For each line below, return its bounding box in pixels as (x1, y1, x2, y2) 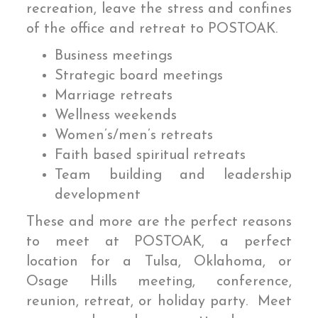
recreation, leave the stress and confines (26, 2, 292, 17)
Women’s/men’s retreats (55, 128, 214, 143)
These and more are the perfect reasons (26, 215, 292, 230)
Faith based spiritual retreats (55, 148, 246, 163)
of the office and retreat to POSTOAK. (26, 22, 283, 37)
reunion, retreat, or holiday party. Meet (26, 295, 292, 309)
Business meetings (55, 49, 173, 64)
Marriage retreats (55, 89, 173, 104)
